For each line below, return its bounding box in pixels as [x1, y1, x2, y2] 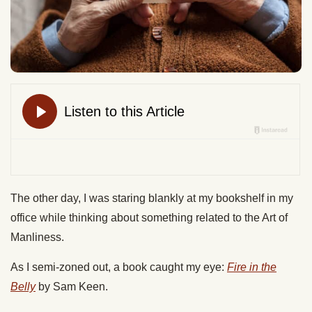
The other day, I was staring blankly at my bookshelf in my [10, 192, 293, 204]
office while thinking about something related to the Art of [10, 211, 288, 224]
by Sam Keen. [36, 280, 111, 292]
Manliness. [10, 231, 64, 243]
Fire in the [227, 260, 276, 273]
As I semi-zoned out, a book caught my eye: [10, 260, 227, 273]
